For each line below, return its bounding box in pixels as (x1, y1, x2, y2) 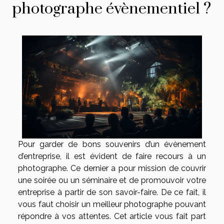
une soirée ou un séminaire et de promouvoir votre (18, 175, 206, 185)
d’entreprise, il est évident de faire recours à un (18, 151, 206, 161)
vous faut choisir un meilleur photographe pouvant (18, 199, 206, 209)
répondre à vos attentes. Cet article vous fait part (18, 211, 206, 221)
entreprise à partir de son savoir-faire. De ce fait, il (18, 187, 206, 197)
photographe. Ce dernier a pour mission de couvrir (18, 163, 206, 173)
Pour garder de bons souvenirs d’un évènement (18, 139, 206, 149)
